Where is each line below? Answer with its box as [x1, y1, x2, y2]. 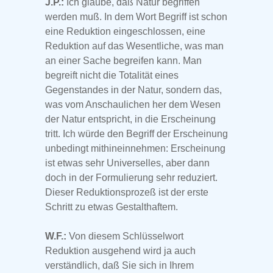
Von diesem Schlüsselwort [66, 231, 183, 242]
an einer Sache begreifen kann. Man [45, 55, 202, 66]
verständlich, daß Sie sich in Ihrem [45, 260, 194, 271]
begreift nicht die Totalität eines [45, 70, 179, 81]
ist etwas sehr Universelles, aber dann [45, 158, 210, 169]
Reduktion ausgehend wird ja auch [45, 246, 196, 257]
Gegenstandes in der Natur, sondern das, [45, 85, 222, 96]
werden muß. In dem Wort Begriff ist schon [45, 12, 227, 23]
